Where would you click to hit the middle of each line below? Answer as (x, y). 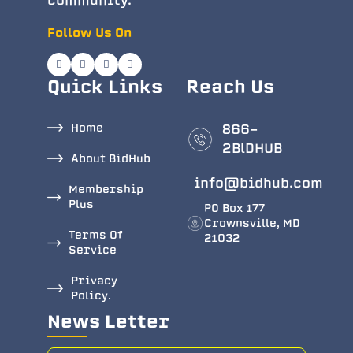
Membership (106, 189)
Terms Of (96, 235)
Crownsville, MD (253, 223)
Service (93, 250)
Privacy (94, 281)
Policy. (91, 295)
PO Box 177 (235, 208)
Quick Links (105, 86)
